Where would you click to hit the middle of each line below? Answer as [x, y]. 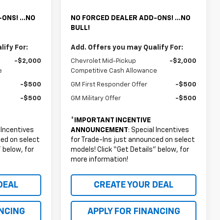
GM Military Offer [96, 98]
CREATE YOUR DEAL [134, 185]
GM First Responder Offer [109, 84]
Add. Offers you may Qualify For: [127, 47]
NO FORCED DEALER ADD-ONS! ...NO [131, 18]
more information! [100, 159]
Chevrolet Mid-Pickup [104, 61]
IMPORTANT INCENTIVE [113, 120]
